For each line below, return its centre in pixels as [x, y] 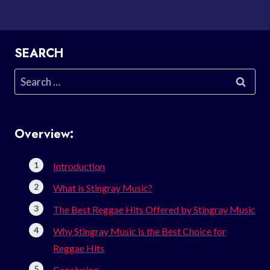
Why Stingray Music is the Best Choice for [140, 231]
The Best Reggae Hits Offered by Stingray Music [154, 209]
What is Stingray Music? [103, 187]
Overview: [44, 134]
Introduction [79, 166]
